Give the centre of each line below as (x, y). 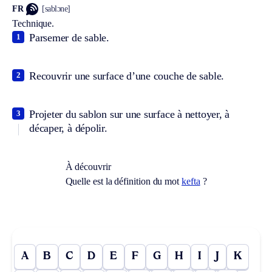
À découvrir (88, 166)
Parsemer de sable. (69, 37)
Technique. (33, 23)
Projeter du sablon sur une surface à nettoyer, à (130, 114)
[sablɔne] (56, 9)
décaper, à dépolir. (68, 128)
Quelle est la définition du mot (123, 181)
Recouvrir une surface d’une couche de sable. (127, 76)
